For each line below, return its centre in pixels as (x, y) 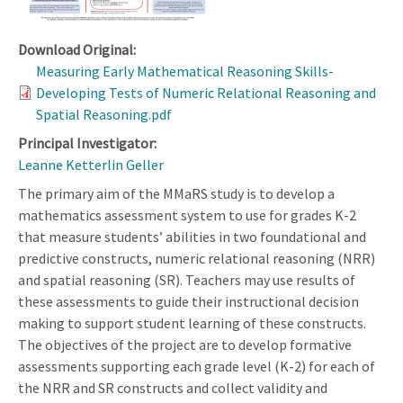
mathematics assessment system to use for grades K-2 (187, 215)
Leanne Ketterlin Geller (91, 164)
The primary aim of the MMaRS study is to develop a (176, 193)
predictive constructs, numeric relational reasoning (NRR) (197, 258)
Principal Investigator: (87, 143)
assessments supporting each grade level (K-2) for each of (197, 366)
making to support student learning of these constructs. (192, 322)
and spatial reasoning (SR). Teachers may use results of (187, 279)
